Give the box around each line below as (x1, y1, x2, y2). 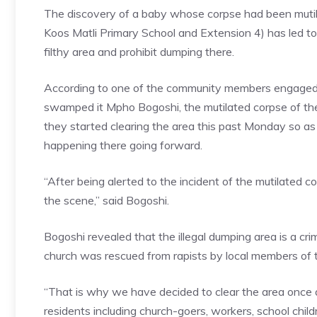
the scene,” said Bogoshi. (44, 192, 169, 207)
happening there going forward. (44, 137, 202, 152)
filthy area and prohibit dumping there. (44, 44, 234, 59)
